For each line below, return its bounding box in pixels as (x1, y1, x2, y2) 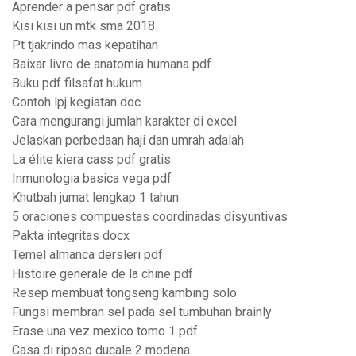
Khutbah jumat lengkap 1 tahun (12, 190, 179, 206)
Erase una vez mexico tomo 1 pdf (12, 323, 198, 339)
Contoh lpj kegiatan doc (12, 95, 141, 110)
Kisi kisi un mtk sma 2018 (12, 18, 155, 34)
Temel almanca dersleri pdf (12, 247, 163, 263)
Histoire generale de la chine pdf (12, 266, 193, 282)
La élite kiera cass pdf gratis (12, 152, 171, 168)
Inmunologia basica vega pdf (12, 171, 172, 187)
